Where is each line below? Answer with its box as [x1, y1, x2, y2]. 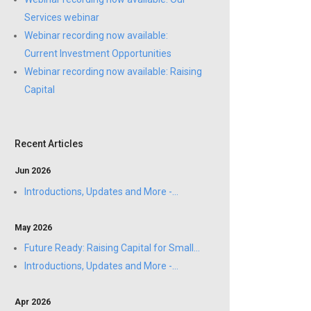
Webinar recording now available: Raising [24, 66, 202, 78]
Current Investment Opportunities [24, 48, 171, 60]
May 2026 [15, 222, 52, 233]
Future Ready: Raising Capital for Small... [24, 242, 200, 254]
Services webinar [24, 12, 99, 24]
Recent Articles [15, 138, 83, 150]
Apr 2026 [15, 297, 51, 308]
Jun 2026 [15, 166, 51, 176]
